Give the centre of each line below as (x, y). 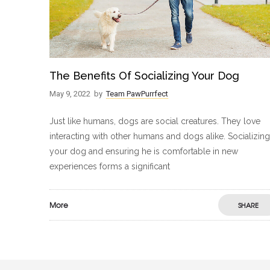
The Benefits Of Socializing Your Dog (144, 76)
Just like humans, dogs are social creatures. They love (155, 121)
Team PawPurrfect (137, 94)
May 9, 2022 (70, 94)
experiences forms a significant (110, 167)
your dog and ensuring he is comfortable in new (144, 152)
